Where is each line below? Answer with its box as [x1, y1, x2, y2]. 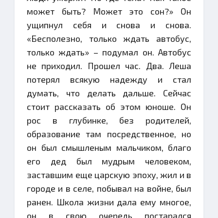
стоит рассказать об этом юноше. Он [27, 101, 191, 112]
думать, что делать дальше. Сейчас [27, 88, 191, 98]
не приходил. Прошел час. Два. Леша [27, 60, 191, 71]
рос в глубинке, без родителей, [27, 115, 191, 126]
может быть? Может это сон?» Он [27, 6, 191, 17]
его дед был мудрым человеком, [27, 156, 191, 166]
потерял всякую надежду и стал [27, 74, 191, 85]
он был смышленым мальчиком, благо [27, 142, 191, 153]
